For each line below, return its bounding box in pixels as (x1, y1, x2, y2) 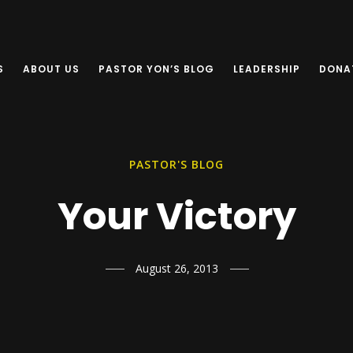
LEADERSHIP (233, 62, 300, 76)
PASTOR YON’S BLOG (98, 62, 214, 76)
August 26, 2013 (135, 261, 218, 276)
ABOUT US (23, 62, 80, 76)
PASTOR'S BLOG (129, 157, 224, 172)
